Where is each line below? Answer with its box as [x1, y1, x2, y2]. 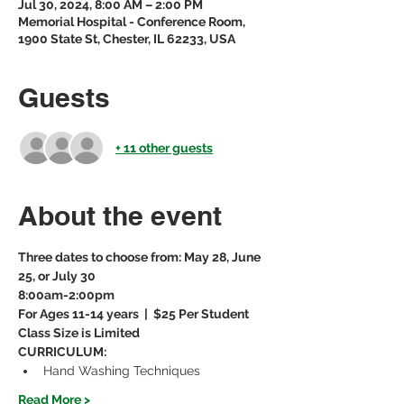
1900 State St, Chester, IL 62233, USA [18, 32, 235, 46]
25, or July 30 [18, 269, 96, 283]
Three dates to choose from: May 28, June [18, 250, 263, 264]
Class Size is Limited [18, 326, 140, 340]
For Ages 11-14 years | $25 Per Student [18, 307, 249, 321]
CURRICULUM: [18, 344, 106, 359]
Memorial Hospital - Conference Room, [18, 14, 245, 29]
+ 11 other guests [115, 140, 213, 155]
